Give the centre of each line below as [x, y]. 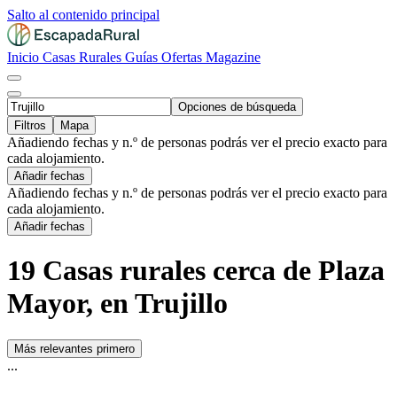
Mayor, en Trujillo [117, 304]
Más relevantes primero [74, 348]
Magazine [233, 57]
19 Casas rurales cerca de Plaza [196, 271]
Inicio [25, 57]
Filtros [30, 125]
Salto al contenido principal [83, 15]
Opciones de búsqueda [237, 107]
